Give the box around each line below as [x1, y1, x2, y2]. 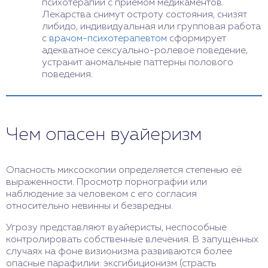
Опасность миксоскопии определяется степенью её [6, 165, 242, 175]
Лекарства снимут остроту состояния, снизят [42, 10, 247, 20]
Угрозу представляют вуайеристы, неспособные [6, 223, 227, 233]
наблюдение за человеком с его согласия [6, 189, 197, 199]
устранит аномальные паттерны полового [42, 57, 233, 68]
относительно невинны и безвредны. [6, 201, 173, 211]
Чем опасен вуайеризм [6, 126, 202, 144]
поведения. [42, 69, 93, 80]
